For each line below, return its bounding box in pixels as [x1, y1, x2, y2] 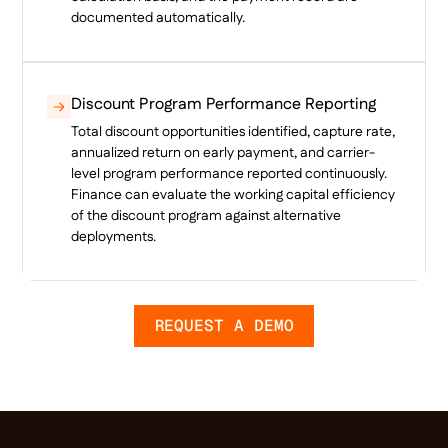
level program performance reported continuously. [71, 163, 388, 184]
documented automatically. [71, 7, 246, 28]
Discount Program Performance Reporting [71, 92, 377, 116]
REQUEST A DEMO [154, 314, 294, 336]
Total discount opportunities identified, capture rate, [71, 121, 396, 142]
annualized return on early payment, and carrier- [71, 142, 376, 163]
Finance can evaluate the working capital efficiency [71, 184, 396, 205]
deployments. [71, 226, 157, 247]
